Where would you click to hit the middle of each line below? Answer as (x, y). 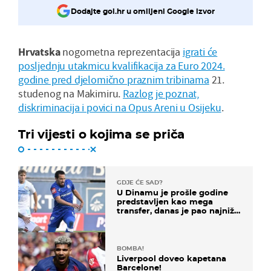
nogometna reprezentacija (122, 52)
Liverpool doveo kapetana (171, 259)
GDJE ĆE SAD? (140, 182)
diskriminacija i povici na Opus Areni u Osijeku (120, 107)
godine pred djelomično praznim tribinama (114, 80)
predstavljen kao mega (165, 201)
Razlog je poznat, (161, 93)
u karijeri (135, 220)
